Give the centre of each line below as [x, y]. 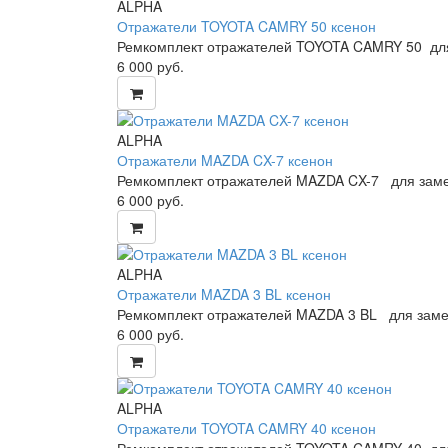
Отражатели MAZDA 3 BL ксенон [224, 293]
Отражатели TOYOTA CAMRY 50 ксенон [246, 25]
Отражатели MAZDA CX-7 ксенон [225, 159]
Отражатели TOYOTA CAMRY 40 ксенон [246, 427]
